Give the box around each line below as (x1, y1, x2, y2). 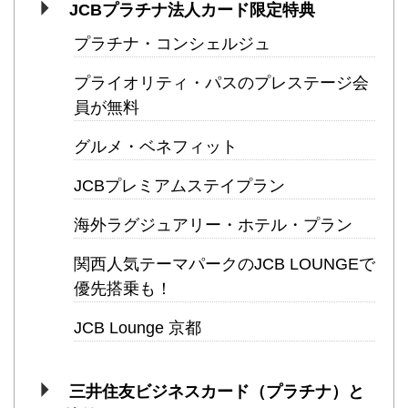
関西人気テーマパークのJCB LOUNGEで (74, 255, 375, 274)
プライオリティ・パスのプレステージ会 (74, 74, 369, 93)
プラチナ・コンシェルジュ (74, 35, 270, 54)
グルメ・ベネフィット (74, 138, 238, 157)
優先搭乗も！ (74, 280, 172, 299)
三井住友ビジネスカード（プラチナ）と (68, 382, 364, 402)
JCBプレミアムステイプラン (74, 177, 285, 196)
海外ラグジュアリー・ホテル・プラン (74, 216, 352, 235)
